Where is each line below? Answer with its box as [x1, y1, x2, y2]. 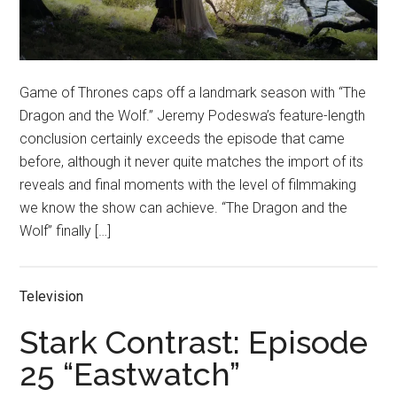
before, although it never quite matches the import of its [19, 152, 364, 170]
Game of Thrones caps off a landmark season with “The [19, 83, 367, 101]
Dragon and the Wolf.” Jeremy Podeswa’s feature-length [19, 106, 366, 124]
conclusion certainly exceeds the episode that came [19, 129, 346, 147]
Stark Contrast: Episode [19, 323, 369, 361]
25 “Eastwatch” [19, 354, 241, 393]
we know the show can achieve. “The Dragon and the [19, 198, 348, 216]
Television [19, 287, 84, 305]
